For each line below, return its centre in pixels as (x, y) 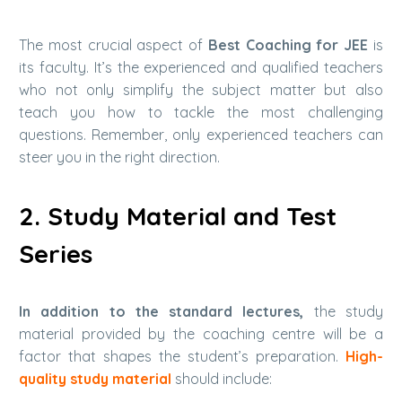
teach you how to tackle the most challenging (201, 113)
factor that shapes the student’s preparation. (182, 357)
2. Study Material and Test (178, 215)
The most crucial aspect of (114, 45)
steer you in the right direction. (119, 157)
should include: (222, 379)
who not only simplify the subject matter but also (201, 90)
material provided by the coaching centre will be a (201, 334)
